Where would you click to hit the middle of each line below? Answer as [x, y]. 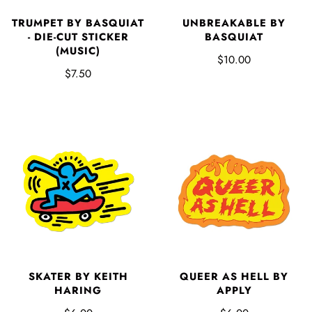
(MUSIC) [78, 50]
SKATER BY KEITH [78, 276]
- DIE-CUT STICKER [78, 37]
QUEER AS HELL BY [234, 276]
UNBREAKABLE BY [234, 23]
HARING [78, 290]
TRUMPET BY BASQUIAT [78, 23]
